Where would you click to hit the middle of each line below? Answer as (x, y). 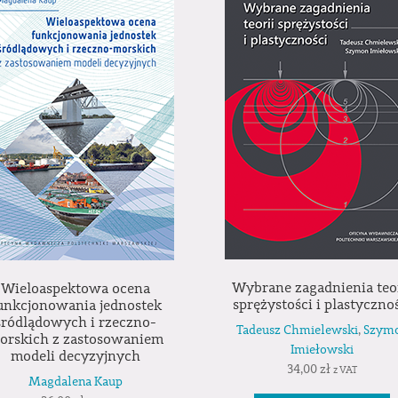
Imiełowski (322, 350)
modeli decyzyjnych (76, 356)
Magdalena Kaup (76, 382)
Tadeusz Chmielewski (297, 331)
